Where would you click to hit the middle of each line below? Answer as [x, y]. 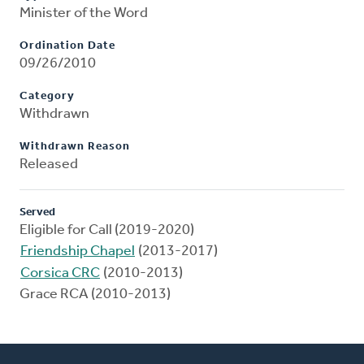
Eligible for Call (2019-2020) [107, 231]
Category [47, 97]
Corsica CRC [60, 274]
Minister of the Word [84, 14]
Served [37, 213]
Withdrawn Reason [75, 147]
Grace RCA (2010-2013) [95, 295]
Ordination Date [67, 46]
